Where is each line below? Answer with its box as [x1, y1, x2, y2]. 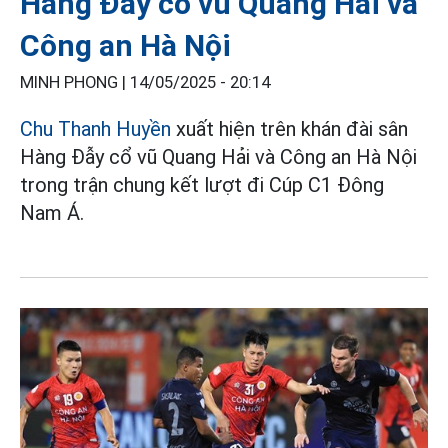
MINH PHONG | [20, 72, 130, 92]
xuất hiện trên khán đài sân [171, 116, 408, 141]
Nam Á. [20, 200, 84, 225]
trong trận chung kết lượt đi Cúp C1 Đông [20, 172, 384, 197]
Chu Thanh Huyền [20, 116, 171, 141]
